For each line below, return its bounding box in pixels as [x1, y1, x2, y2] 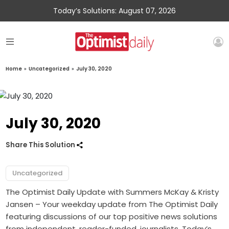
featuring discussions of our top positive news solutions [6, 211, 218, 222]
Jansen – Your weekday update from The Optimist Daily [6, 199, 218, 210]
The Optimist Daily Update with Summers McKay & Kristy [6, 187, 219, 198]
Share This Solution [6, 140, 77, 150]
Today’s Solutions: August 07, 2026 [53, 6, 176, 16]
